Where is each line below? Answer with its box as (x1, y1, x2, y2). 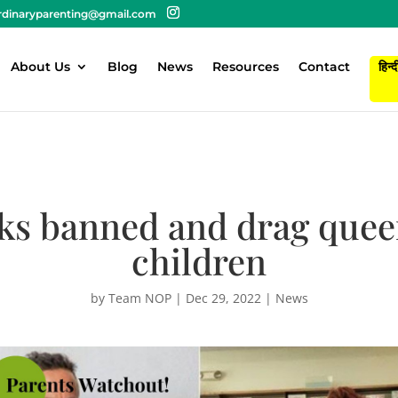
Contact (298, 59, 350, 75)
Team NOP (107, 289, 171, 306)
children (131, 236, 267, 284)
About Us (11, 59, 70, 75)
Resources (212, 59, 279, 75)
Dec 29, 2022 (185, 289, 261, 306)
